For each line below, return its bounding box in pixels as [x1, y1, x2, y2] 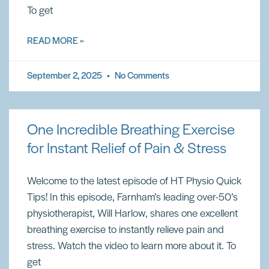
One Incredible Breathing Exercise [27, 122, 235, 139]
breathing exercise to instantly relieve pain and [27, 225, 224, 236]
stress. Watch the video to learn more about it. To [27, 241, 236, 252]
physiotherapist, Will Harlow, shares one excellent [27, 208, 238, 220]
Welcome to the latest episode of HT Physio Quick [27, 176, 241, 187]
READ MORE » [27, 37, 84, 46]
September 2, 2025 [27, 71, 104, 81]
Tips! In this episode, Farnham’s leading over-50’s [27, 192, 238, 204]
